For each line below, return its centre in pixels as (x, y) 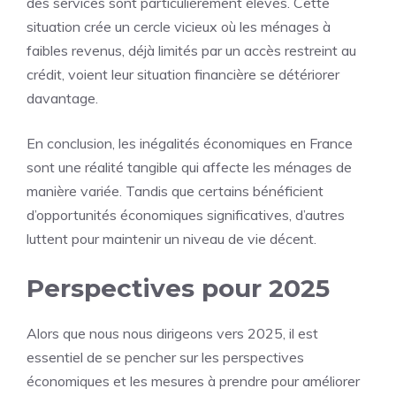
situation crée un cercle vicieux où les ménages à (179, 27)
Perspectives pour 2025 (178, 288)
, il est (301, 333)
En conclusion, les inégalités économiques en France (190, 143)
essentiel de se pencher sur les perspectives (165, 357)
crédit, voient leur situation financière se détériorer (183, 74)
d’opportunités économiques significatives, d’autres (186, 215)
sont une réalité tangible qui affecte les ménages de (189, 167)
